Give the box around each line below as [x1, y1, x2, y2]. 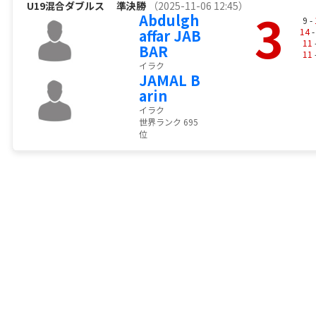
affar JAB [138, 25, 201, 47]
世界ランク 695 [138, 116, 198, 128]
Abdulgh [138, 10, 199, 31]
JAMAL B [138, 70, 200, 91]
